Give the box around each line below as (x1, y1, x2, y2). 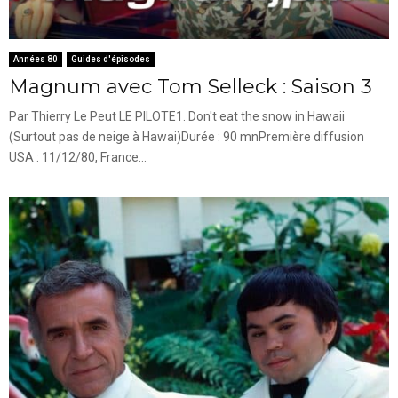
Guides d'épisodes (71, 53, 150, 64)
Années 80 (13, 53, 58, 64)
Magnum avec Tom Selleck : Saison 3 (9, 74, 372, 99)
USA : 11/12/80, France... (9, 149, 147, 164)
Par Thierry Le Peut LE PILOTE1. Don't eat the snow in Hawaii (9, 108, 345, 123)
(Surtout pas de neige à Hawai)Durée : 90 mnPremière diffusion (9, 129, 364, 144)
